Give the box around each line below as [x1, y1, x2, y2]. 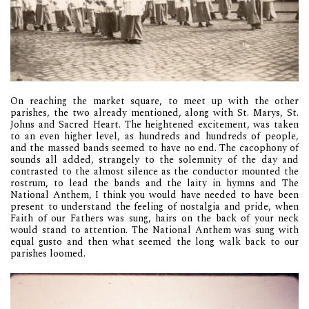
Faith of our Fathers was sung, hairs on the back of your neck [10, 211, 299, 226]
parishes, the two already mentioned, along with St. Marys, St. [10, 106, 299, 121]
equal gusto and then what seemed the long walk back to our [10, 235, 299, 250]
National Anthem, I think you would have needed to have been [10, 188, 299, 203]
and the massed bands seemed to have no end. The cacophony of [10, 141, 299, 156]
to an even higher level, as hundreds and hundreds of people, [10, 129, 299, 144]
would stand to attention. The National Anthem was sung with [10, 223, 299, 238]
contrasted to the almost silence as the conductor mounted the [10, 164, 299, 179]
